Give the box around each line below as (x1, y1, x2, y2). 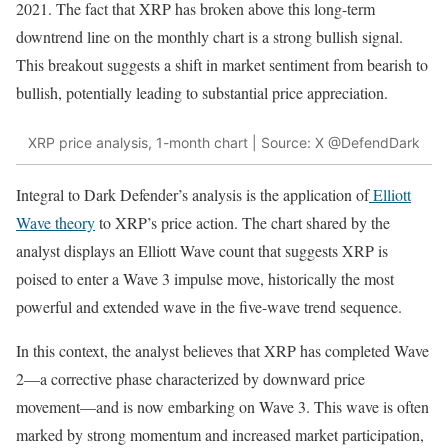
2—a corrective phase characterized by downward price (16, 367, 365, 389)
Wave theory (16, 211, 95, 233)
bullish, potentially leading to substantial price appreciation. (16, 82, 388, 103)
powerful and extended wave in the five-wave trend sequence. (16, 295, 402, 317)
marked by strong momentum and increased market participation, (16, 423, 424, 445)
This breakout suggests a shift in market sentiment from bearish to (16, 54, 428, 75)
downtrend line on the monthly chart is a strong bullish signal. (16, 26, 403, 47)
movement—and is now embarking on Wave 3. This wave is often (16, 395, 429, 417)
